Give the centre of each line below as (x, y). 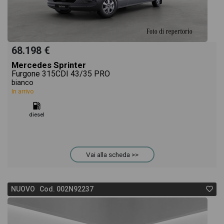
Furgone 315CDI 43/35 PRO (61, 74)
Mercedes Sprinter (49, 65)
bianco (22, 83)
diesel (36, 115)
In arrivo (22, 91)
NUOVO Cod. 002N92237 (52, 189)
